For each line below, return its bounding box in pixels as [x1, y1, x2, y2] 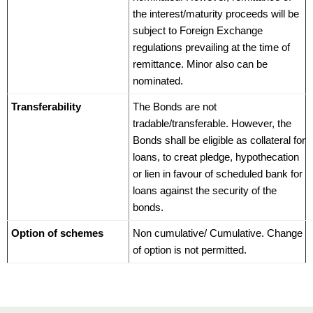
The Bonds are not [133, 100, 217, 112]
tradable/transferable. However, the [133, 117, 291, 129]
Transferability [11, 100, 81, 112]
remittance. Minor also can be [133, 57, 268, 70]
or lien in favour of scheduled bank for [133, 167, 303, 180]
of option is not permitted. [133, 243, 247, 256]
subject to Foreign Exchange [133, 24, 263, 36]
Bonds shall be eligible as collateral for [133, 133, 305, 146]
